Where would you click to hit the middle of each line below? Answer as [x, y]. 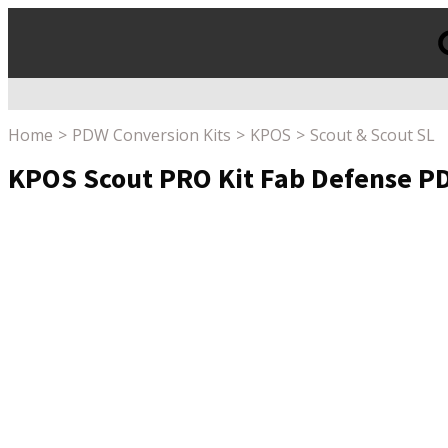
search [26, 117]
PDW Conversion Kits [151, 135]
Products [32, 96]
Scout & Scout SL [372, 135]
